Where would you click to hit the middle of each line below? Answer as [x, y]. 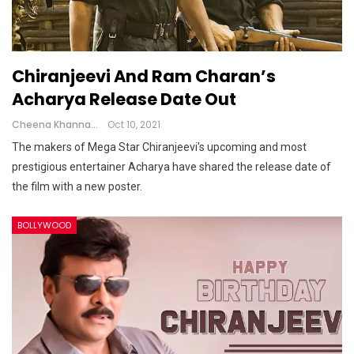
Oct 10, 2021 [134, 124]
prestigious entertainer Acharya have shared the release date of [171, 166]
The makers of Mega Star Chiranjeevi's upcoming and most [159, 147]
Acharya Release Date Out [124, 99]
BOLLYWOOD [44, 225]
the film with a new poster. [77, 186]
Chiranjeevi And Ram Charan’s [144, 76]
